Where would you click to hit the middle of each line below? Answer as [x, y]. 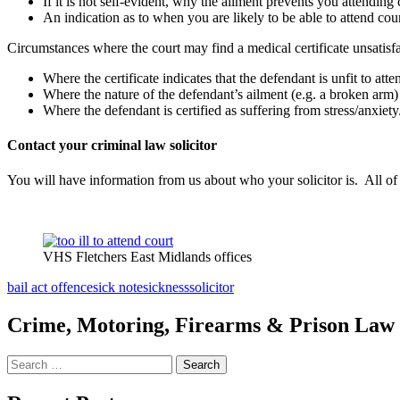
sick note [118, 287]
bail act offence [50, 287]
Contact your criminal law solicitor [112, 146]
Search [25, 362]
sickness [166, 287]
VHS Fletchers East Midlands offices [147, 257]
